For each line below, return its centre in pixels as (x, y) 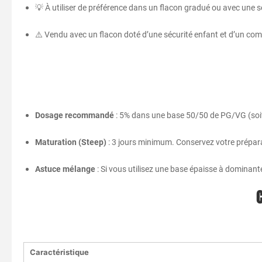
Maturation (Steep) (71, 142)
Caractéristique (59, 252)
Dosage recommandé (75, 115)
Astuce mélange (65, 169)
